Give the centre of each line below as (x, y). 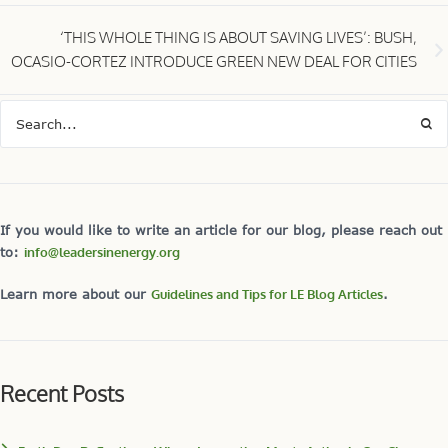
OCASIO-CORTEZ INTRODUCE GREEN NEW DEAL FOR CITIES (214, 61)
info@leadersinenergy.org (102, 252)
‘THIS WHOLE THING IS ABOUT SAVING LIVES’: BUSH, (238, 37)
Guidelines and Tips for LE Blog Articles (267, 293)
